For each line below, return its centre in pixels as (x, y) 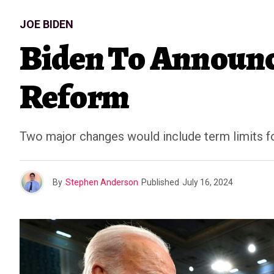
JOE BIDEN (46, 24)
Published (160, 182)
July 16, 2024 (208, 182)
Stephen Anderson (102, 182)
